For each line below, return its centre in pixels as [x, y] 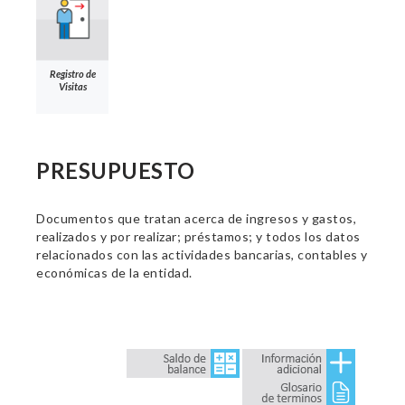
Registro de [72, 73]
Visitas [72, 86]
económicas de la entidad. [114, 273]
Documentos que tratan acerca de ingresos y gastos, [196, 218]
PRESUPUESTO [116, 170]
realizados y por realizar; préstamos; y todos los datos [198, 236]
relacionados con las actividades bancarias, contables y [202, 254]
